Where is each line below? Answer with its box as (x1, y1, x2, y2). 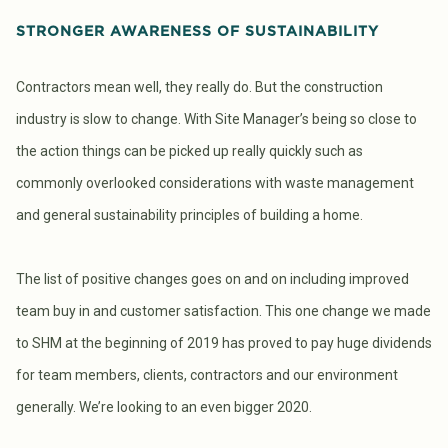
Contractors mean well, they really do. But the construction (16, 78, 383, 95)
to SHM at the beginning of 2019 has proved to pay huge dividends (16, 334, 432, 351)
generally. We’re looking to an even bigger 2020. (16, 398, 312, 415)
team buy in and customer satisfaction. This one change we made (16, 302, 431, 319)
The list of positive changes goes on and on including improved (16, 270, 409, 287)
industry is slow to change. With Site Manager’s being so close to (16, 110, 417, 127)
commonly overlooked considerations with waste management (16, 174, 414, 191)
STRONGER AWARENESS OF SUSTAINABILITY (16, 24, 379, 39)
